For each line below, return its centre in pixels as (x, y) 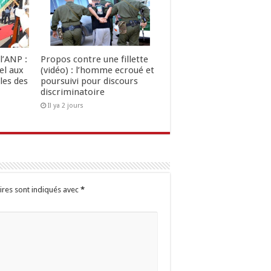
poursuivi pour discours (89, 81)
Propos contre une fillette (94, 60)
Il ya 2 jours (65, 106)
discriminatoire (72, 92)
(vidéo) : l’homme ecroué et (97, 70)
